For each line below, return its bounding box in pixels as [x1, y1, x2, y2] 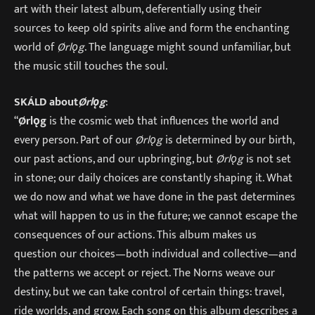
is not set [246, 150, 291, 169]
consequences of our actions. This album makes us [14, 226, 257, 245]
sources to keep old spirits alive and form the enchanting [14, 18, 290, 37]
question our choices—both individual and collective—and [14, 245, 297, 264]
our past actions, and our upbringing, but [14, 150, 216, 169]
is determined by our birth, [165, 131, 294, 150]
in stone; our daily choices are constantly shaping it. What [14, 169, 292, 188]
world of [14, 37, 57, 56]
